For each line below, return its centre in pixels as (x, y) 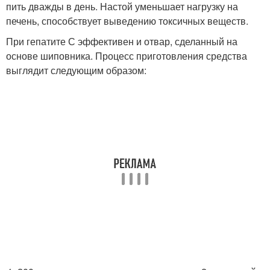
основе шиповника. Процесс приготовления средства (127, 56)
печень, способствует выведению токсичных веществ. (127, 21)
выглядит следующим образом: (76, 71)
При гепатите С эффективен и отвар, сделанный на (122, 42)
